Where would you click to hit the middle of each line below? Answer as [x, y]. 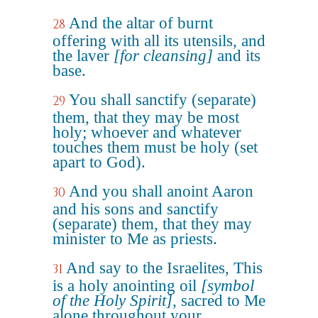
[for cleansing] [163, 56]
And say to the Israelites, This [164, 268]
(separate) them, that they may [152, 224]
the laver [83, 56]
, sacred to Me [219, 301]
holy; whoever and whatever [147, 132]
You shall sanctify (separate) [163, 100]
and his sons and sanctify [136, 209]
